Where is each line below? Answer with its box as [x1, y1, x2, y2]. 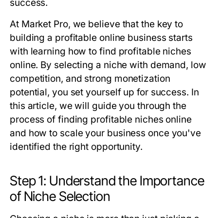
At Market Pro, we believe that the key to [10, 18, 183, 30]
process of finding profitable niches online [10, 114, 192, 126]
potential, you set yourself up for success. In [10, 87, 199, 98]
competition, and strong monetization [10, 73, 170, 85]
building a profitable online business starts [10, 32, 193, 44]
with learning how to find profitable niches [10, 46, 191, 57]
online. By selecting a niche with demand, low [10, 59, 206, 71]
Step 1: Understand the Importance [10, 173, 204, 189]
